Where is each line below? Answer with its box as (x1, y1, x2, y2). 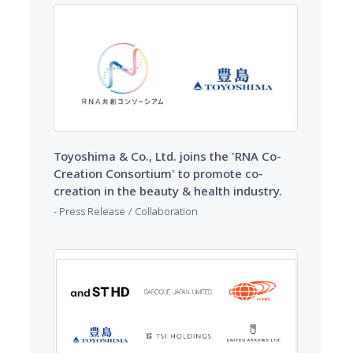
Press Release (59, 203, 125, 218)
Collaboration (135, 203, 198, 218)
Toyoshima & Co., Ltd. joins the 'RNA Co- (54, 147, 281, 164)
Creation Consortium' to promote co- (54, 165, 263, 181)
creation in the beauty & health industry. (54, 182, 282, 199)
